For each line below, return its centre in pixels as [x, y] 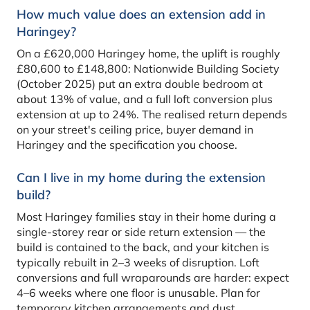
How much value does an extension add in [141, 15]
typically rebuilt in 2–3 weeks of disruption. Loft [138, 263]
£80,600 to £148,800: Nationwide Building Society [148, 69]
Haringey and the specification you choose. [127, 145]
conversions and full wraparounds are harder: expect [153, 278]
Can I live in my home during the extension [141, 178]
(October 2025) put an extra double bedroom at [140, 84]
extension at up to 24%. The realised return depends [152, 115]
